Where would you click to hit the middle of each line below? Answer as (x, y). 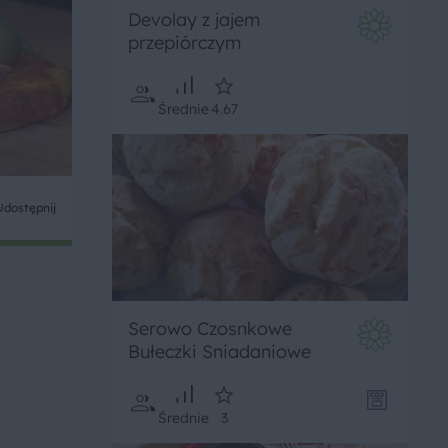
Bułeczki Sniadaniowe (219, 351)
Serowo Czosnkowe (210, 328)
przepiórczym (184, 43)
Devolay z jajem (194, 20)
